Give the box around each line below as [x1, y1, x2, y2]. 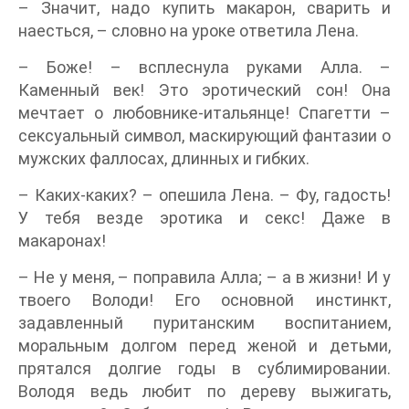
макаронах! [18, 231, 106, 250]
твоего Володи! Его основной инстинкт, [18, 290, 391, 309]
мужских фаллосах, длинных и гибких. [18, 149, 309, 168]
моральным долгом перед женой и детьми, [18, 336, 391, 355]
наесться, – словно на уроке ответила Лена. [18, 21, 359, 40]
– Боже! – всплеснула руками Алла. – [18, 58, 391, 77]
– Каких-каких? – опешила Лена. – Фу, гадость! [18, 185, 391, 204]
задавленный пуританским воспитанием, [18, 313, 391, 332]
